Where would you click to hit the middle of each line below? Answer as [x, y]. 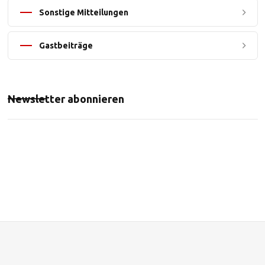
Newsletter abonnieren [66, 99]
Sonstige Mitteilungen [83, 12]
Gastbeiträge [66, 46]
